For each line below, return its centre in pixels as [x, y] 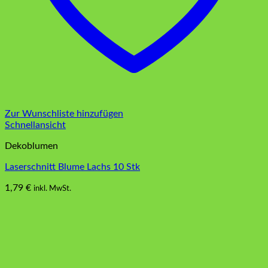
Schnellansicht [35, 125]
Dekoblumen [31, 146]
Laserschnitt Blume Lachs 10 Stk [72, 167]
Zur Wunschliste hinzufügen [64, 114]
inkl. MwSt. [52, 189]
